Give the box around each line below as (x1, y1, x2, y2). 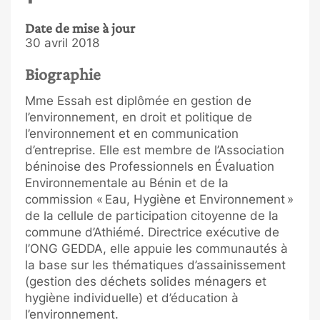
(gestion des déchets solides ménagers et (25, 274, 266, 289)
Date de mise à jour (25, 20, 135, 36)
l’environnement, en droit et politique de (25, 109, 252, 124)
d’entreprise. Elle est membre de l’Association (25, 142, 284, 157)
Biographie (25, 64, 101, 84)
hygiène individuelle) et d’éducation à (25, 290, 239, 305)
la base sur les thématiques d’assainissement (25, 257, 286, 272)
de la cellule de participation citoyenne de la (25, 208, 279, 223)
